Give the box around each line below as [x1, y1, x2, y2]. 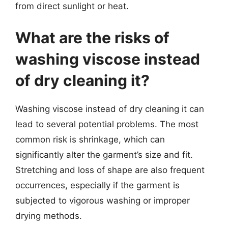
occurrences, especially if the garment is [15, 180, 180, 190]
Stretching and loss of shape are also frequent [15, 164, 205, 175]
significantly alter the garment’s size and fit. [15, 149, 193, 160]
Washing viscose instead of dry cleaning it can [15, 103, 204, 114]
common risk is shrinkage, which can [15, 134, 165, 145]
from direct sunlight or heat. [15, 1, 129, 11]
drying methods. [15, 210, 82, 221]
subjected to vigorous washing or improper [15, 195, 190, 206]
